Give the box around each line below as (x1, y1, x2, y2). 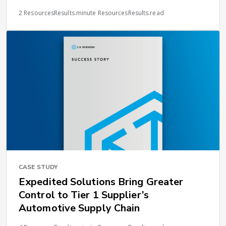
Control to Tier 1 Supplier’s (19, 188, 149, 202)
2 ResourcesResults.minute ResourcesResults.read (19, 8, 164, 17)
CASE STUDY (19, 163, 58, 172)
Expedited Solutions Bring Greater (19, 175, 184, 189)
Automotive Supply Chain (19, 201, 140, 215)
